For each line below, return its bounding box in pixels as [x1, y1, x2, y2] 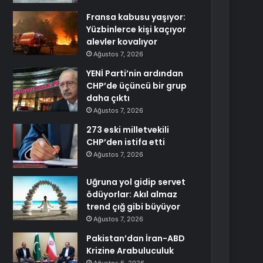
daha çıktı [86, 92, 130, 104]
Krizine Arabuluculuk [86, 245, 174, 257]
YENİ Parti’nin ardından [86, 68, 184, 79]
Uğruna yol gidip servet [86, 176, 186, 188]
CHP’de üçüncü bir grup [86, 80, 187, 92]
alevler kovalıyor [86, 36, 158, 48]
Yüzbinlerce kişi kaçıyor [86, 23, 187, 35]
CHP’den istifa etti [86, 136, 166, 148]
